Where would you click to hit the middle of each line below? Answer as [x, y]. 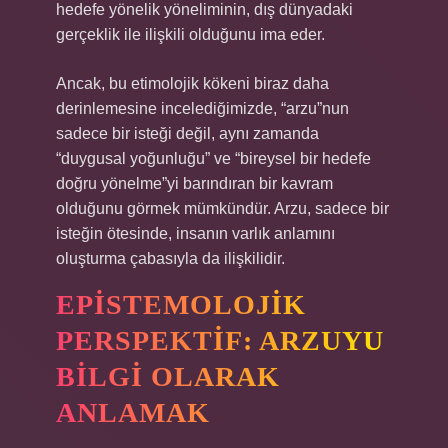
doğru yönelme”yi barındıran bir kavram [194, 183]
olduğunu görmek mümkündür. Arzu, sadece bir [222, 208]
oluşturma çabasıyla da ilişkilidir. [170, 258]
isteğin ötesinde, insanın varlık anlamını [195, 233]
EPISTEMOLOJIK [181, 304]
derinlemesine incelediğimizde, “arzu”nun [202, 108]
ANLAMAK [133, 412]
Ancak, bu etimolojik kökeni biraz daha [192, 83]
